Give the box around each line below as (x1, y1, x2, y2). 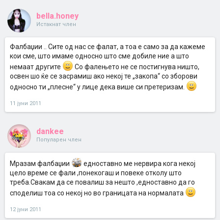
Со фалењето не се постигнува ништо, (73, 63, 199, 71)
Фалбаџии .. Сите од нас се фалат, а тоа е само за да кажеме (10, 43, 205, 51)
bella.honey (36, 11, 79, 21)
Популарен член (36, 137, 82, 143)
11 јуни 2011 (10, 100, 41, 107)
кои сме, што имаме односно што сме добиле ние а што (10, 52, 189, 60)
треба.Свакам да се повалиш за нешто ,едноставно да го (10, 178, 195, 186)
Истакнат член (36, 21, 76, 27)
